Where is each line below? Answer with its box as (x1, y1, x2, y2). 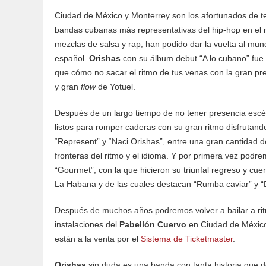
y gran (55, 82, 81, 91)
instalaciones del (55, 220, 119, 229)
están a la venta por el (55, 234, 141, 243)
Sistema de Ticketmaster (141, 234, 233, 243)
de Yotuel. (96, 82, 135, 91)
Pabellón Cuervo (119, 220, 186, 229)
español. (55, 53, 89, 63)
